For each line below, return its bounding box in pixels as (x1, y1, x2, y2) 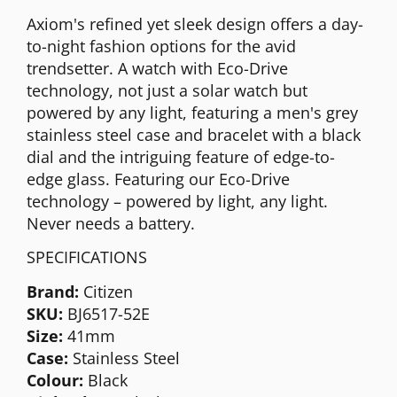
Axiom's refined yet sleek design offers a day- (27, 12, 363, 35)
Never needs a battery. (27, 212, 195, 234)
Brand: (27, 280, 79, 302)
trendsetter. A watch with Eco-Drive (27, 57, 288, 79)
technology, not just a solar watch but (27, 79, 307, 101)
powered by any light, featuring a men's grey (27, 101, 358, 123)
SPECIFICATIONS (27, 246, 147, 269)
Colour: (27, 369, 83, 391)
